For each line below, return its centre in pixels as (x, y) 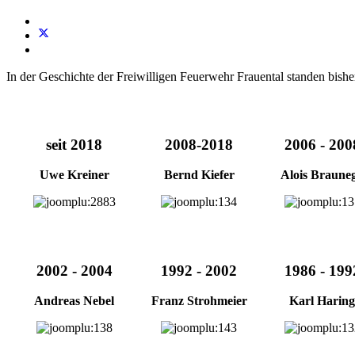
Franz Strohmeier (199, 301)
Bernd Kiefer (199, 175)
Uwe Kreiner (74, 175)
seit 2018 (74, 144)
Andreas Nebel (74, 301)
